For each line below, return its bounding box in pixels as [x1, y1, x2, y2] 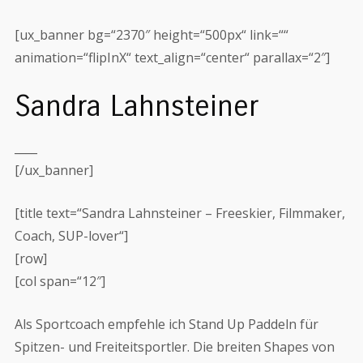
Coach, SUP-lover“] [14, 227, 128, 245]
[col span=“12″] [14, 272, 105, 290]
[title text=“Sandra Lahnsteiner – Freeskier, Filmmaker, [14, 204, 345, 222]
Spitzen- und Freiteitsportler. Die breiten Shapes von [14, 338, 335, 356]
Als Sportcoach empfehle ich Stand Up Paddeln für [14, 315, 318, 333]
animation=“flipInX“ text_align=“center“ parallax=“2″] [14, 49, 330, 66]
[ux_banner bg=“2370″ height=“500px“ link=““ [14, 26, 288, 44]
